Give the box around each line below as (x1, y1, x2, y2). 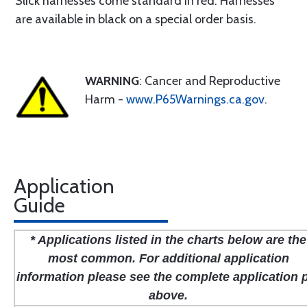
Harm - (85, 92, 126, 107)
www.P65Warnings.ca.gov (126, 92, 265, 107)
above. (149, 288, 188, 302)
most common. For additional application (47, 251, 289, 265)
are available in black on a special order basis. (15, 12, 256, 27)
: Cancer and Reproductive (139, 73, 280, 88)
